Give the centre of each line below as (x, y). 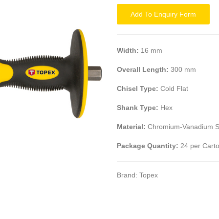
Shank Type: (138, 108)
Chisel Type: (138, 88)
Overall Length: (143, 69)
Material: (131, 127)
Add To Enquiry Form (163, 14)
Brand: (128, 175)
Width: (128, 50)
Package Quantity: (148, 146)
